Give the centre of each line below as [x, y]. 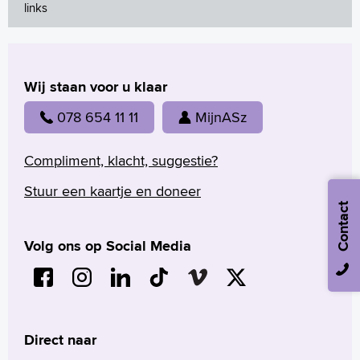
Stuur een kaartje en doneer [112, 190]
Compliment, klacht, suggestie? [121, 160]
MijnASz [221, 117]
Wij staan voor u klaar [96, 87]
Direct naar [60, 340]
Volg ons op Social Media [108, 245]
